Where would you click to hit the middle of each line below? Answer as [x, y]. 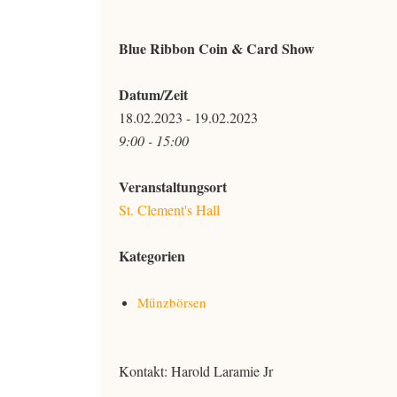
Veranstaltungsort [173, 187]
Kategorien [152, 256]
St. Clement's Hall [169, 210]
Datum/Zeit [153, 94]
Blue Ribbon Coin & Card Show [217, 48]
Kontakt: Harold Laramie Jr [196, 371]
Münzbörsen [172, 302]
